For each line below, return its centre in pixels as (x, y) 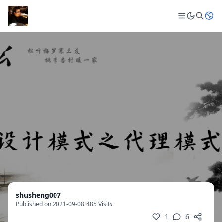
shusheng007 (38, 195)
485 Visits (99, 204)
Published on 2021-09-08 (50, 204)
